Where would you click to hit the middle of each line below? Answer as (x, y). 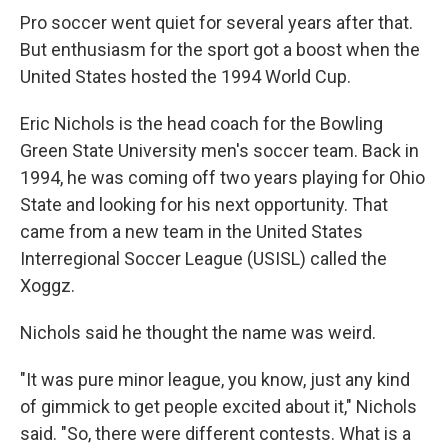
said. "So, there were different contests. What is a (215, 434)
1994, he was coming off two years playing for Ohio (222, 178)
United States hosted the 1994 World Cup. (185, 77)
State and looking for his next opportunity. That (204, 205)
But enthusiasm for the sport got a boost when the (220, 50)
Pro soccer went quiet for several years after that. (216, 23)
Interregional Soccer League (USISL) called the (203, 259)
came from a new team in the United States (191, 232)
